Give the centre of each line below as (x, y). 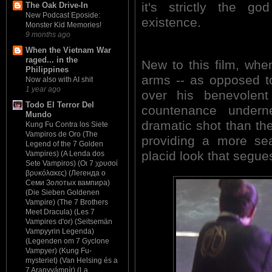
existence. (171, 22)
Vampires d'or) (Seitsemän (69, 222)
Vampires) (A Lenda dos (65, 154)
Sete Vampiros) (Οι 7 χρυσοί (72, 164)
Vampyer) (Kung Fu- (59, 251)
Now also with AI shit (59, 79)
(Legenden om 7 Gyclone (67, 241)
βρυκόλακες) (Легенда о (66, 173)
